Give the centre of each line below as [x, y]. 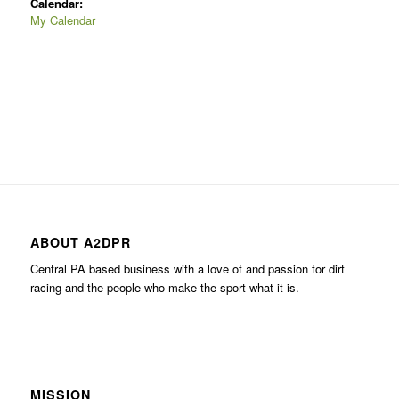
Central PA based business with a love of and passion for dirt [187, 269]
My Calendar [62, 20]
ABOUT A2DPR [80, 243]
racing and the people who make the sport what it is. [164, 288]
